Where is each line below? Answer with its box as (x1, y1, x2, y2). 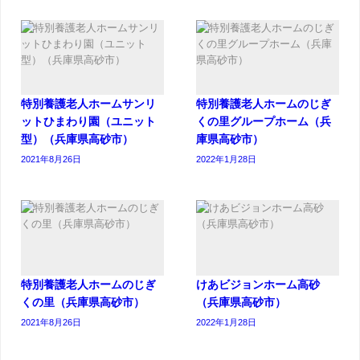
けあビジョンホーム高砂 (196, 278, 320, 290)
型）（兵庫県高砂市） (21, 133, 133, 145)
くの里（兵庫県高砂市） (21, 296, 145, 308)
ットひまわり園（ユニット (21, 116, 156, 128)
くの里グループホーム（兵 (196, 116, 331, 128)
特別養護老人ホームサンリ (21, 98, 156, 110)
